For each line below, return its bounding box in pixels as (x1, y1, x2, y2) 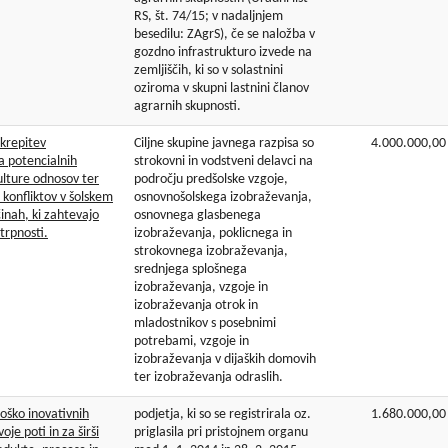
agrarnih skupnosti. (134, 99, 241, 115)
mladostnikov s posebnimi (134, 316, 276, 332)
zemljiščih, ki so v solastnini (134, 63, 283, 79)
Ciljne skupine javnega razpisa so (134, 136, 314, 152)
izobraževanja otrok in (134, 298, 258, 314)
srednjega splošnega (134, 262, 247, 278)
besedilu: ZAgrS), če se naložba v (134, 27, 315, 43)
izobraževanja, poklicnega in (134, 226, 292, 242)
